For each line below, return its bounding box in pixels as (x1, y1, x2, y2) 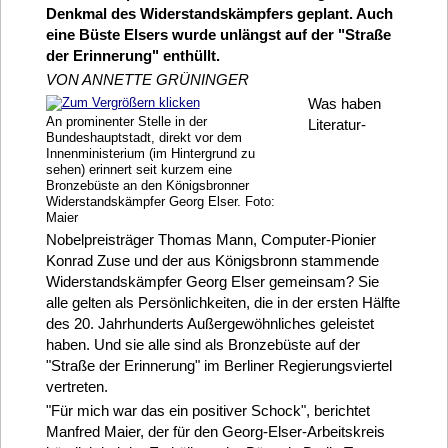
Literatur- (307, 115, 366, 133)
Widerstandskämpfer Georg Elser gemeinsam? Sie (45, 272, 379, 290)
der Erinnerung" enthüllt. (45, 46, 220, 64)
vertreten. (45, 377, 108, 395)
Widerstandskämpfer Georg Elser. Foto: (45, 194, 275, 210)
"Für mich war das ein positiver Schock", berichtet (45, 401, 370, 419)
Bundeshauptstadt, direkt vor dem (45, 130, 242, 146)
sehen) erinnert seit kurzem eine (45, 162, 232, 178)
